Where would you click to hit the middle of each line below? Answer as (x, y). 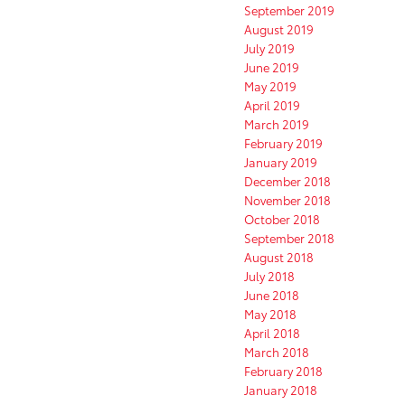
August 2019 (279, 29)
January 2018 (281, 390)
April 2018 (272, 333)
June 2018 (272, 295)
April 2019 (272, 105)
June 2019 (272, 67)
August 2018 (279, 257)
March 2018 (277, 352)
